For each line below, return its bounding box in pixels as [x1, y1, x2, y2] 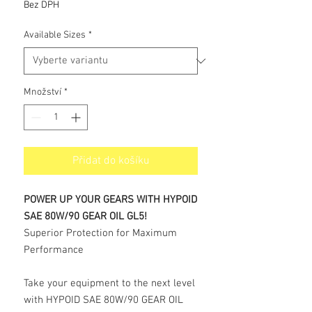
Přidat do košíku [72, 154, 150, 168]
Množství [24, 86, 61, 98]
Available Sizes [24, 29, 86, 41]
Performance [24, 244, 84, 256]
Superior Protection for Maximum [24, 227, 177, 240]
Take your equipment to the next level [24, 277, 195, 290]
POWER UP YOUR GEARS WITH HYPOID [24, 194, 197, 206]
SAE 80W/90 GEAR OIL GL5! [24, 210, 147, 223]
